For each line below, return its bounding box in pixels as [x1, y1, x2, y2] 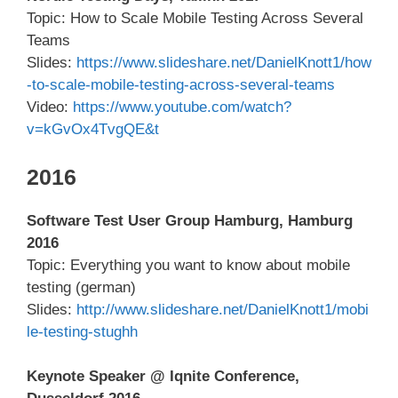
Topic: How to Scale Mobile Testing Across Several [27, 10, 363, 28]
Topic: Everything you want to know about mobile [27, 256, 350, 274]
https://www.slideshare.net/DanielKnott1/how [76, 54, 371, 72]
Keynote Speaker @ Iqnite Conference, [27, 368, 299, 386]
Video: [27, 99, 73, 116]
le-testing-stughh [27, 322, 138, 340]
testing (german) [27, 278, 136, 296]
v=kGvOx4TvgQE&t [27, 121, 159, 139]
